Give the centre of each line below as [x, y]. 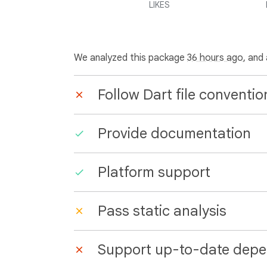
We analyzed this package [131, 58]
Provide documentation [174, 133]
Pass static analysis [162, 211]
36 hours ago [215, 58]
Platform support [154, 172]
